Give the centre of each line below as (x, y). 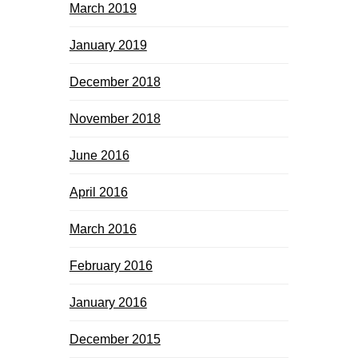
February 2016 (111, 265)
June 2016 (99, 155)
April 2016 (98, 192)
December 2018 (115, 82)
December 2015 (115, 339)
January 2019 (108, 45)
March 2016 (103, 229)
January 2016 (108, 302)
